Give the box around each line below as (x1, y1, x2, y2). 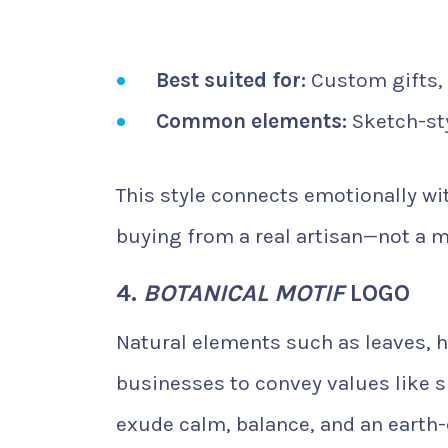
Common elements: (156, 108, 347, 133)
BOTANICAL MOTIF (143, 278, 344, 307)
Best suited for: (156, 67, 306, 92)
